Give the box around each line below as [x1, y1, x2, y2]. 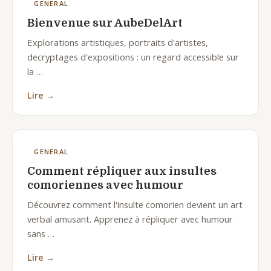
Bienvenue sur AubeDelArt [27, 17, 183, 30]
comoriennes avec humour [27, 178, 183, 191]
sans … [27, 227, 54, 240]
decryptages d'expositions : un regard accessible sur [27, 51, 239, 64]
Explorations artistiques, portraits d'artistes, [27, 36, 208, 49]
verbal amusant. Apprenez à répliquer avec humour [27, 212, 233, 225]
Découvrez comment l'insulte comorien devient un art [27, 198, 243, 211]
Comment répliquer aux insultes [27, 165, 217, 177]
